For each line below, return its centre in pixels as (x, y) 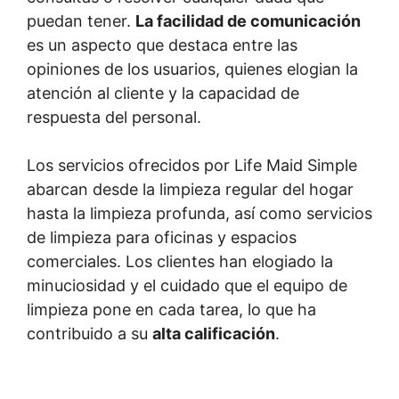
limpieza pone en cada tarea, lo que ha (171, 309)
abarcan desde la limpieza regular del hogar (190, 189)
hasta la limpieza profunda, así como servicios (199, 213)
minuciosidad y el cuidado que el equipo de (187, 285)
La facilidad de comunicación (248, 21)
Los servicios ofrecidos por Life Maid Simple (192, 165)
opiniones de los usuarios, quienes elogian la (192, 69)
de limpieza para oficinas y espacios (162, 237)
